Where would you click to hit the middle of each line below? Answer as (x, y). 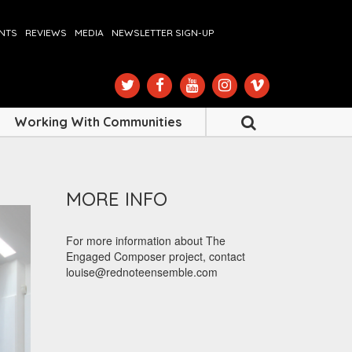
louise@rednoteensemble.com (141, 272)
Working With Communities (98, 122)
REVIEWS (46, 33)
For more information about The (145, 241)
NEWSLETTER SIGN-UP (163, 33)
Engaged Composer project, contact (155, 257)
